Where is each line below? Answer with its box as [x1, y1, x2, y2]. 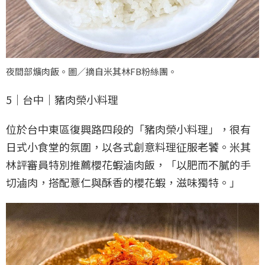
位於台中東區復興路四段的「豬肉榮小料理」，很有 [6, 121, 251, 137]
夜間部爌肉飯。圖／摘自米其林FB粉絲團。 [6, 65, 177, 78]
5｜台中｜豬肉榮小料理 [6, 92, 118, 108]
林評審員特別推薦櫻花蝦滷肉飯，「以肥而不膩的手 [6, 157, 251, 173]
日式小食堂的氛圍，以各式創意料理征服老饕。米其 [6, 139, 251, 155]
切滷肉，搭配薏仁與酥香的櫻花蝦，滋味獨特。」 [6, 174, 240, 190]
